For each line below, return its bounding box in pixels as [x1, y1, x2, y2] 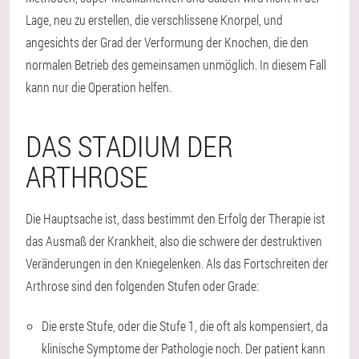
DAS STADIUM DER [26, 127, 233, 165]
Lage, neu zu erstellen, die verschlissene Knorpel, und [26, 11, 283, 28]
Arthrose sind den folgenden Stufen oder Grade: [26, 277, 259, 294]
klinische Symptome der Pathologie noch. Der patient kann [42, 340, 325, 357]
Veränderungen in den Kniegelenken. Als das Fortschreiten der [26, 255, 329, 272]
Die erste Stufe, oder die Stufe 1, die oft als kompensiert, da [42, 317, 328, 334]
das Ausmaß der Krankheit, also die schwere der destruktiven [26, 232, 322, 249]
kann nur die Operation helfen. [26, 79, 171, 95]
